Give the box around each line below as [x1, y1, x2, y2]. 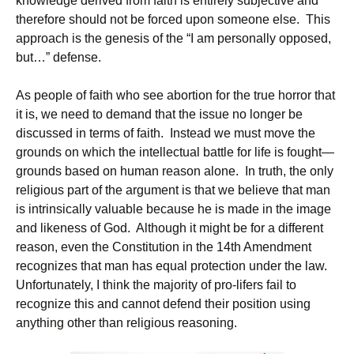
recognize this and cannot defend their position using [16, 297, 311, 311]
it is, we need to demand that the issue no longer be [16, 107, 303, 121]
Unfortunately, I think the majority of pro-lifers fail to [16, 278, 296, 292]
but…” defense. [16, 51, 101, 64]
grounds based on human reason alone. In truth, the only [16, 164, 333, 178]
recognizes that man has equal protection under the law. [16, 259, 330, 273]
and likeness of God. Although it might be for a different [16, 221, 323, 235]
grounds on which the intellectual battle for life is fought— [16, 145, 334, 159]
